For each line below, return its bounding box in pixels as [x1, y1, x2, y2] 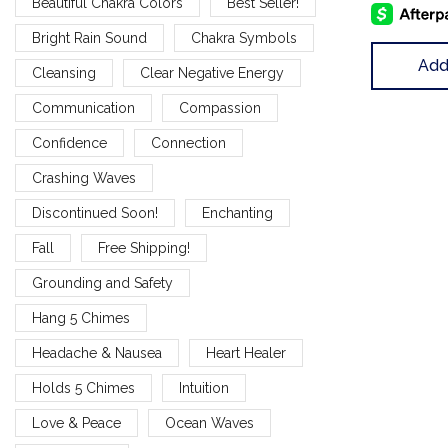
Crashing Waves [32, 169, 136, 186]
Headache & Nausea [32, 344, 162, 361]
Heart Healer [205, 344, 286, 361]
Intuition [178, 379, 229, 396]
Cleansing [32, 64, 96, 81]
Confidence [32, 134, 107, 151]
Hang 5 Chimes [32, 309, 130, 326]
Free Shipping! [97, 239, 190, 256]
